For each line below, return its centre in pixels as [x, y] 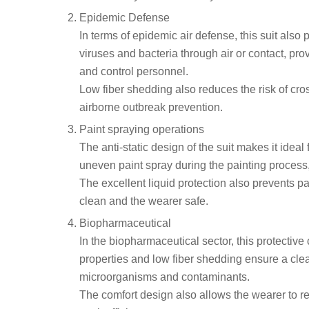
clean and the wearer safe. [143, 201]
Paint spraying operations [141, 130]
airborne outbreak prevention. [151, 108]
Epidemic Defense [124, 18]
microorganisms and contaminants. [164, 277]
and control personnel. [133, 72]
